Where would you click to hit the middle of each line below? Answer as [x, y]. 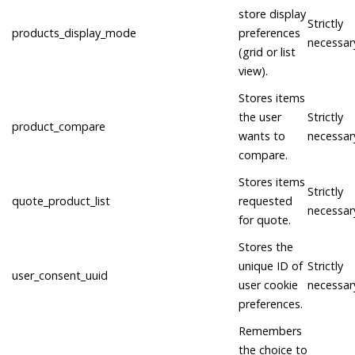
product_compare [59, 127]
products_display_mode [74, 33]
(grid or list [267, 52]
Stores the [266, 247]
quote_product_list [61, 201]
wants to [262, 136]
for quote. [265, 220]
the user [260, 117]
